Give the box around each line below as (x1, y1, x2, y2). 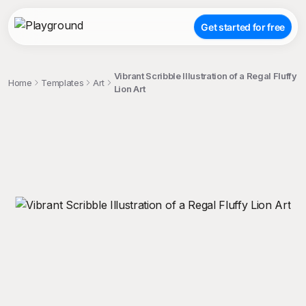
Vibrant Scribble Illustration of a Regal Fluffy (113, 70, 297, 81)
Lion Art (113, 83, 145, 94)
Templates (41, 76, 84, 88)
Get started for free (201, 20, 285, 33)
